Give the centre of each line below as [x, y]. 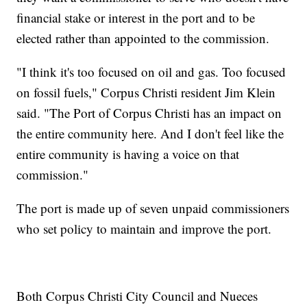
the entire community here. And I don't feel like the [150, 133]
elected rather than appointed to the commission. [143, 38]
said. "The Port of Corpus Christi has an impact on [149, 112]
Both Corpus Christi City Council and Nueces [137, 295]
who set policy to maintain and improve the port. [144, 228]
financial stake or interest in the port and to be [136, 17]
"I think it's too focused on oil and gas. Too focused [151, 71]
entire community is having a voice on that [128, 153]
